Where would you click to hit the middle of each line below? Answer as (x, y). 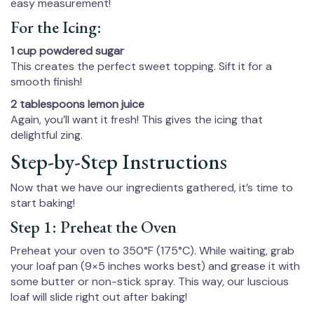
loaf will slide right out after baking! (99, 297)
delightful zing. (47, 135)
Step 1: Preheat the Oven (94, 227)
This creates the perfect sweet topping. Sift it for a (141, 67)
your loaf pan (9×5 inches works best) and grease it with (155, 266)
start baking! (43, 203)
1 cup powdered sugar (67, 51)
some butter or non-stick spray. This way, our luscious (150, 282)
